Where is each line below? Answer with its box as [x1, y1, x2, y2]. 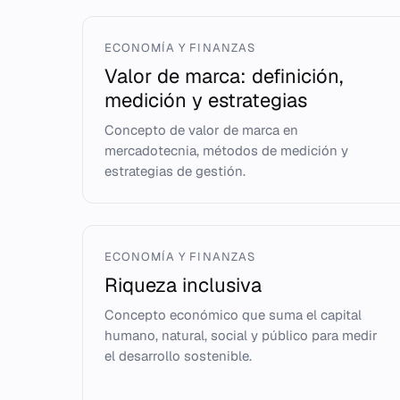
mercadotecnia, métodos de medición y [104, 142, 348, 159]
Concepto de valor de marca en [104, 121, 298, 138]
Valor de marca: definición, [104, 63, 343, 88]
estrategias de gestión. [104, 162, 246, 179]
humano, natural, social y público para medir [104, 327, 378, 344]
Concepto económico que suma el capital [104, 306, 362, 323]
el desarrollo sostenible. [104, 347, 252, 364]
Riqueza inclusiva [104, 272, 262, 297]
